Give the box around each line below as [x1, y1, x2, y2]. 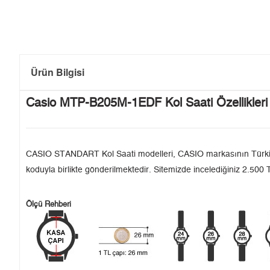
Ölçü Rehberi [26, 201, 71, 209]
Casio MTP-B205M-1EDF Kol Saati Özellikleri [26, 97, 268, 110]
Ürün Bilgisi [31, 65, 84, 80]
